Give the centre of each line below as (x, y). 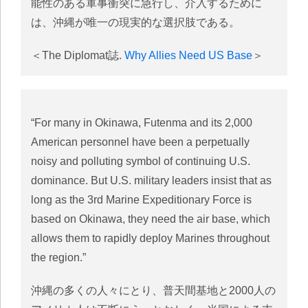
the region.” (58, 257)
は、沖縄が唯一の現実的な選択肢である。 (135, 22)
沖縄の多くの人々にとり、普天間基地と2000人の (153, 290)
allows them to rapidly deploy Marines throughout (150, 238)
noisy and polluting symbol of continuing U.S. (141, 161)
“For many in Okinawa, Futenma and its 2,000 (142, 123)
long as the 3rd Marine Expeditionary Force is (141, 200)
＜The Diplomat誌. (78, 55)
